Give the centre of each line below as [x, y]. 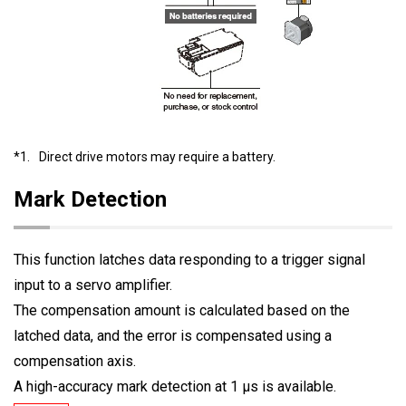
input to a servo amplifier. [93, 285]
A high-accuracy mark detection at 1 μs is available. [175, 386]
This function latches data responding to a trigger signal [189, 259]
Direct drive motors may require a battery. [157, 157]
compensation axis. [75, 361]
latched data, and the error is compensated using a [173, 335]
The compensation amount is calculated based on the [182, 310]
